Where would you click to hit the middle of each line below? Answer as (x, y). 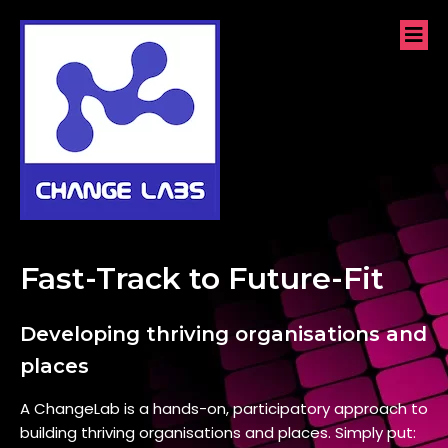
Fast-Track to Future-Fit (202, 278)
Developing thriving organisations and (223, 334)
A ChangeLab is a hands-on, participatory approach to (224, 408)
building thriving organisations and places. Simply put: (218, 432)
